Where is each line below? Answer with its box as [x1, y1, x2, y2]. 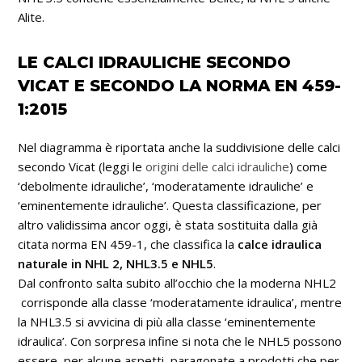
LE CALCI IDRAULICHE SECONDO [18, 52, 292, 72]
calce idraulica [238, 235, 322, 252]
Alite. [18, 8, 45, 25]
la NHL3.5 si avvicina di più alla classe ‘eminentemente [18, 313, 317, 330]
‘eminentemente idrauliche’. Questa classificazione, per [18, 196, 322, 213]
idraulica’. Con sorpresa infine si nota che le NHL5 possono [18, 332, 343, 349]
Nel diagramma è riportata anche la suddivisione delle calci [18, 138, 341, 155]
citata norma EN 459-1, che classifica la [18, 235, 238, 252]
